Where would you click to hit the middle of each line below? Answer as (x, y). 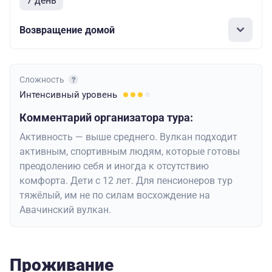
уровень (100, 95)
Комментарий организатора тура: (106, 118)
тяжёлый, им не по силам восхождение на (115, 195)
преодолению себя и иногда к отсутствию (114, 166)
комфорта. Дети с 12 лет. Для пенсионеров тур (126, 181)
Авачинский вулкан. (65, 210)
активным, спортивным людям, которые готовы (130, 152)
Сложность (43, 80)
